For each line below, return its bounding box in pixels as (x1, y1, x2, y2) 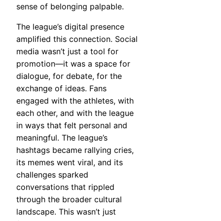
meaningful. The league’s (16, 132, 108, 143)
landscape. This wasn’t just (16, 206, 116, 217)
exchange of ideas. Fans (16, 83, 107, 93)
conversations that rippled (16, 182, 114, 192)
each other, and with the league (16, 108, 134, 118)
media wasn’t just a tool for (16, 46, 118, 56)
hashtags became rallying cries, (16, 145, 134, 155)
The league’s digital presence (16, 21, 124, 32)
